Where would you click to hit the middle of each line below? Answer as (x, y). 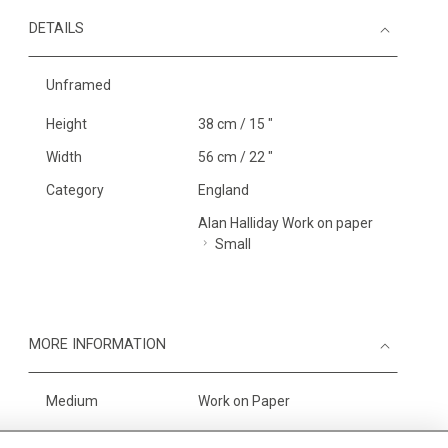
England (223, 190)
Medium (72, 401)
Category (75, 190)
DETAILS (56, 28)
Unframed (78, 85)
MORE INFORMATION (97, 344)
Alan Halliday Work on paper (285, 223)
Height (66, 124)
